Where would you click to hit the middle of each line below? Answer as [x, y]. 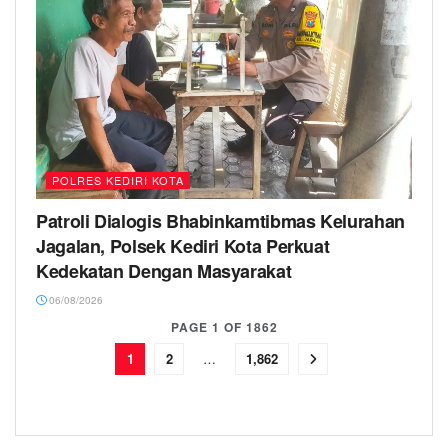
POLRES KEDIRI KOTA [118, 180]
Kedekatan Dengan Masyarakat [164, 271]
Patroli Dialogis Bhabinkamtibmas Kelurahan [220, 221]
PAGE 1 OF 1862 [224, 327]
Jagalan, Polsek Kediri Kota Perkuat [183, 246]
